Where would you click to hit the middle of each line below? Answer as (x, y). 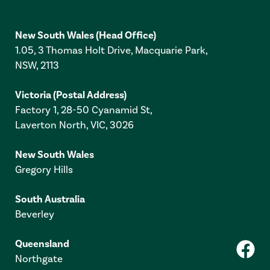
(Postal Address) (90, 96)
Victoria (34, 96)
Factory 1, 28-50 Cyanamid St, (84, 111)
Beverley (35, 215)
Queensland (42, 244)
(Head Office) (126, 36)
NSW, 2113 (37, 66)
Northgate (39, 259)
